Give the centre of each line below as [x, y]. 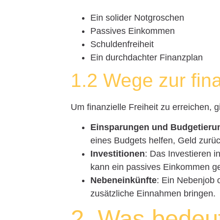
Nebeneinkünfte [124, 180]
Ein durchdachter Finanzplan [147, 57]
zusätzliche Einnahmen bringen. [153, 194]
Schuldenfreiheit [122, 44]
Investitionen [118, 154]
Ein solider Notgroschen [137, 17]
